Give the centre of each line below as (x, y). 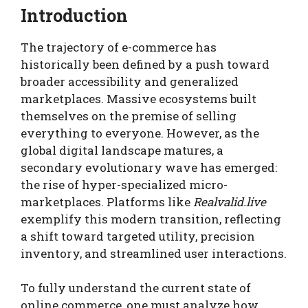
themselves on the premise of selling (129, 115)
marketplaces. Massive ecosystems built (139, 98)
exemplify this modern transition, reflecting (151, 219)
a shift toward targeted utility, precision (138, 236)
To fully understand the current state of (136, 288)
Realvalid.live (230, 201)
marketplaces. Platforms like (107, 201)
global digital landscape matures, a (122, 150)
